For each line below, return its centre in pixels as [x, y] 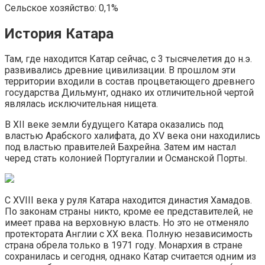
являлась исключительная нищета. [81, 104]
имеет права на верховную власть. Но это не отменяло [127, 223]
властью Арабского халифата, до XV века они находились [132, 136]
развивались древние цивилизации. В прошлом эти [120, 70]
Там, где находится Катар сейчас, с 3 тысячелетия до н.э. [128, 59]
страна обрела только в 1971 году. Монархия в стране [124, 245]
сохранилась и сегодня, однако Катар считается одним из [130, 257]
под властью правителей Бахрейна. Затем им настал [120, 147]
